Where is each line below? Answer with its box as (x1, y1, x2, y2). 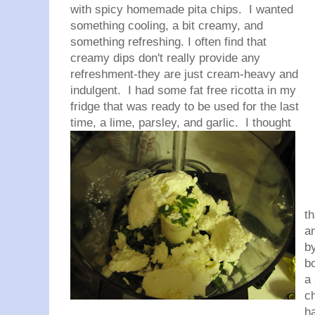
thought (252, 116, 291, 129)
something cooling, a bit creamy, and (70, 19, 263, 32)
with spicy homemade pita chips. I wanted (70, 3, 293, 16)
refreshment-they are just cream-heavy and (70, 67, 298, 81)
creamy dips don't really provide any (70, 51, 260, 65)
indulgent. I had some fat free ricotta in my (70, 84, 296, 97)
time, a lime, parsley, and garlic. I (70, 116, 252, 129)
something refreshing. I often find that (70, 35, 266, 49)
